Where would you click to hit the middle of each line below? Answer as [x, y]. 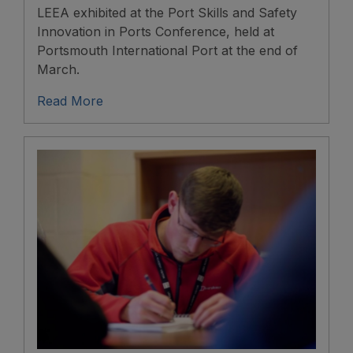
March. [58, 70]
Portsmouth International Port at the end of [167, 51]
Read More [72, 101]
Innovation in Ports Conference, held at [156, 32]
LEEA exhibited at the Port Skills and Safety [167, 13]
